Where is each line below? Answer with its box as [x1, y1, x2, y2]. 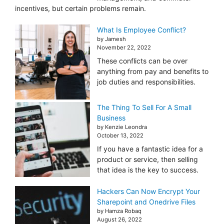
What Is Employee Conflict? [97, 25, 186, 34]
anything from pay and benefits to [97, 67, 208, 76]
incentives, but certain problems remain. [15, 4, 146, 13]
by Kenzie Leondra [97, 123, 147, 131]
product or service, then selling [97, 155, 198, 164]
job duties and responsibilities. [97, 77, 195, 86]
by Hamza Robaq [97, 207, 141, 215]
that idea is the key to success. [97, 165, 198, 174]
